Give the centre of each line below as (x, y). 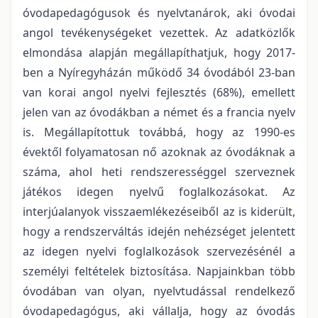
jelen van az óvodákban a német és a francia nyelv (159, 112)
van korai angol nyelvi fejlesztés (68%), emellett (159, 92)
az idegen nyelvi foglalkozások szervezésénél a (159, 251)
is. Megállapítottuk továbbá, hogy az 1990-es (159, 132)
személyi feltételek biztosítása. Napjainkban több (159, 271)
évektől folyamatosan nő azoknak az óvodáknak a (159, 152)
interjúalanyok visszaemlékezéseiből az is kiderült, (159, 211)
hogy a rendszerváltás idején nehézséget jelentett (159, 231)
